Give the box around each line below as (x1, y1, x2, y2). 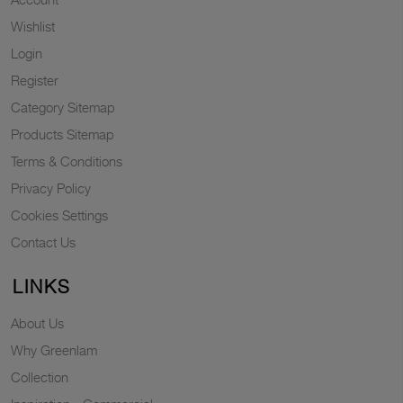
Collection (11, 369, 68, 385)
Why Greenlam (11, 342, 97, 358)
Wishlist (11, 18, 55, 34)
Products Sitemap (11, 126, 114, 142)
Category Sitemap (11, 99, 115, 115)
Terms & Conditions (11, 153, 122, 169)
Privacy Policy (11, 180, 91, 196)
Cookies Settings (11, 207, 108, 223)
